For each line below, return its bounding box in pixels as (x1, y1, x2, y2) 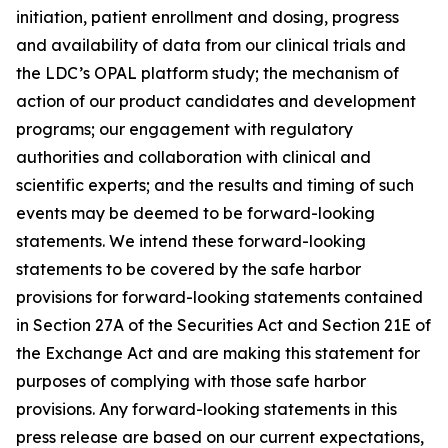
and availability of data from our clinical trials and (16, 35, 406, 55)
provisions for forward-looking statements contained (16, 287, 423, 307)
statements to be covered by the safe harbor (16, 259, 361, 279)
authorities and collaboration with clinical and (16, 147, 371, 167)
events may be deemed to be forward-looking (16, 203, 375, 223)
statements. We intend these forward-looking (16, 231, 366, 251)
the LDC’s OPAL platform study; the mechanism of (16, 63, 399, 83)
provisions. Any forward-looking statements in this (16, 399, 397, 419)
